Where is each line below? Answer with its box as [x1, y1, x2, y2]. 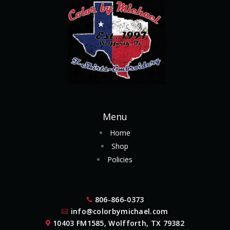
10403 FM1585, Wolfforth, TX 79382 [53, 218, 185, 228]
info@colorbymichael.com [70, 206, 168, 217]
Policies [107, 155, 133, 165]
